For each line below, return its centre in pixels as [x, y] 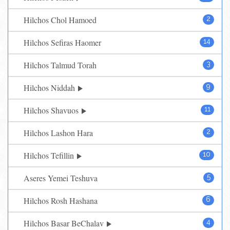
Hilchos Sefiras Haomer [62, 42]
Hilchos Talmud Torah [60, 65]
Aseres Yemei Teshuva [61, 178]
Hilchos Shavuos [52, 110]
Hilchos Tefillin [50, 155]
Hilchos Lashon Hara [58, 133]
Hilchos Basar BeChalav [65, 223]
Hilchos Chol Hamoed [60, 20]
